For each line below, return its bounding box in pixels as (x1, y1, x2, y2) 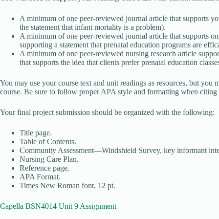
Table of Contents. (20, 137, 76, 146)
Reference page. (20, 164, 69, 173)
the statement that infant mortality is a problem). (20, 23, 166, 32)
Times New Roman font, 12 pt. (20, 181, 115, 190)
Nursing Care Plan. (20, 155, 79, 164)
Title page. (20, 129, 52, 137)
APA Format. (20, 173, 61, 181)
